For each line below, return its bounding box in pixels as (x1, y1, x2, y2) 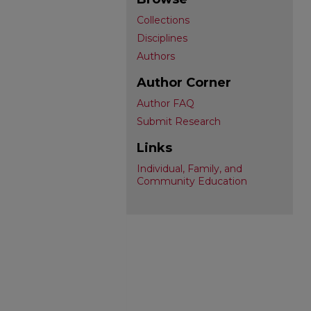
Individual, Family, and (137, 162, 242, 175)
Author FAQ (137, 97, 194, 110)
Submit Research (137, 115, 221, 128)
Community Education (137, 175, 247, 187)
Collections (137, 14, 190, 26)
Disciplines (137, 32, 187, 44)
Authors (137, 50, 175, 62)
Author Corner (137, 75, 231, 90)
